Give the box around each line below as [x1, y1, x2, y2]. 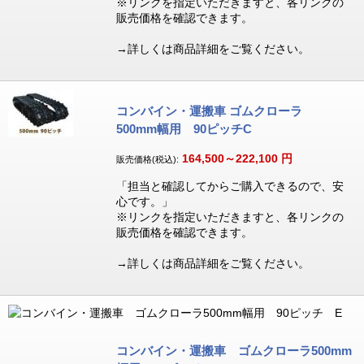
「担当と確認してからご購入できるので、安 [115, 180, 344, 193]
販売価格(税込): [115, 154, 179, 164]
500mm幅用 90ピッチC [115, 122, 252, 136]
